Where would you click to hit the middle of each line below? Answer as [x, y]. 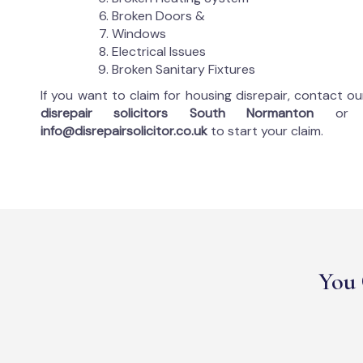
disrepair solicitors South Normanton [188, 113]
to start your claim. [265, 131]
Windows [139, 34]
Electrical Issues [159, 51]
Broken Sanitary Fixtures [184, 69]
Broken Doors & [158, 16]
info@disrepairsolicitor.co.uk [124, 131]
